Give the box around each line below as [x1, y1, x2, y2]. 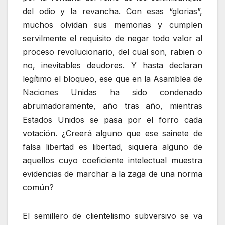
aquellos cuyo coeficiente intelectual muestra [23, 155, 202, 165]
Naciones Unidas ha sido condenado [23, 87, 202, 97]
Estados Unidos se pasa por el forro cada [23, 114, 202, 125]
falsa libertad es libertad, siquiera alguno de [23, 141, 202, 152]
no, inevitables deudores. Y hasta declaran [23, 60, 202, 70]
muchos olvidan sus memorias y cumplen [23, 19, 202, 30]
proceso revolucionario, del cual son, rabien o [23, 46, 202, 57]
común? [23, 182, 54, 192]
